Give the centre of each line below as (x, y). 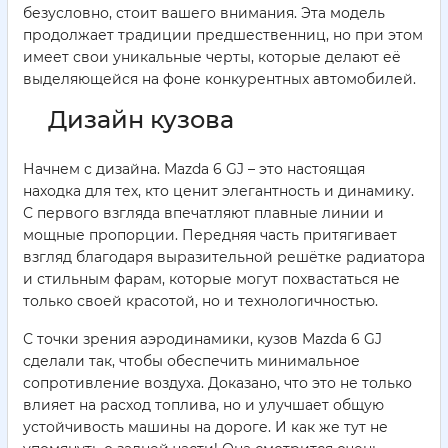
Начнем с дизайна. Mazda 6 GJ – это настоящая (194, 169)
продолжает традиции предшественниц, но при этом (223, 35)
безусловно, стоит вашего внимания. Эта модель (204, 13)
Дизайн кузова (141, 120)
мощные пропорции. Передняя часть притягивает (210, 235)
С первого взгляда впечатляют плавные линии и (203, 213)
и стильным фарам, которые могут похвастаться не (211, 279)
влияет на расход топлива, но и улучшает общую (203, 405)
